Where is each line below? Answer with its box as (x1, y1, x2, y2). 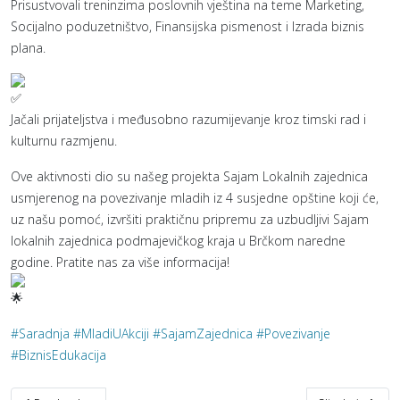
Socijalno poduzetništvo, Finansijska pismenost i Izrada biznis (11, 18, 364, 35)
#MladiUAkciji (73, 325, 149, 342)
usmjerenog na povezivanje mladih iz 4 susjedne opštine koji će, (11, 189, 379, 206)
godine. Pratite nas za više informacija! (11, 254, 229, 271)
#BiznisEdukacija (11, 346, 106, 363)
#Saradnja (11, 325, 70, 342)
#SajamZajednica (153, 325, 253, 342)
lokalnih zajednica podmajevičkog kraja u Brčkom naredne (11, 232, 346, 249)
